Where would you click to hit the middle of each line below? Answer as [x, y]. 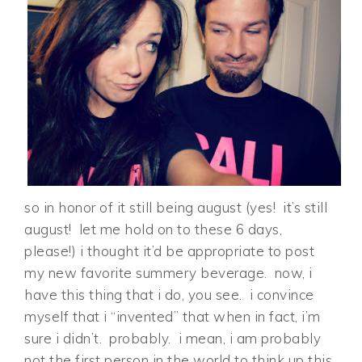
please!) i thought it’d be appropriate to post [170, 251]
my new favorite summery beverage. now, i [168, 273]
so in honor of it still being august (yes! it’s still [176, 208]
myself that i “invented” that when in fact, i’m [173, 317]
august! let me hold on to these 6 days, [154, 229]
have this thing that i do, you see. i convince [169, 295]
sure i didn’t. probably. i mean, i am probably [173, 339]
